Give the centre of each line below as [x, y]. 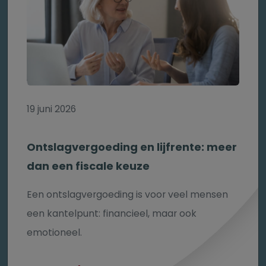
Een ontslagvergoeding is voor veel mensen [127, 195]
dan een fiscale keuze [88, 166]
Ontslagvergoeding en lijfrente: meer [132, 147]
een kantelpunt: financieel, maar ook [112, 214]
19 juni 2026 [51, 109]
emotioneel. [54, 233]
